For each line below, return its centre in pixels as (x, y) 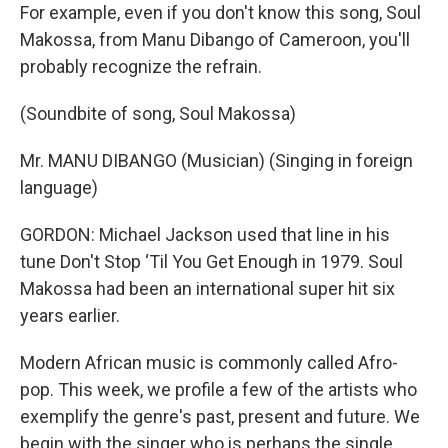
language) (59, 187)
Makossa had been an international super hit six (207, 288)
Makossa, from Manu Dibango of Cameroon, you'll (215, 39)
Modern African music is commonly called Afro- (209, 362)
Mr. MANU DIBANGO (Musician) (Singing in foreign (216, 160)
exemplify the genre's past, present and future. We (220, 416)
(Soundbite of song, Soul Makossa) (158, 113)
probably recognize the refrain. (141, 66)
